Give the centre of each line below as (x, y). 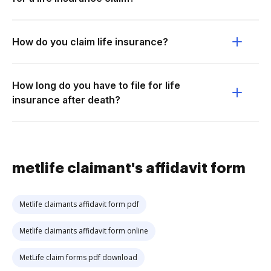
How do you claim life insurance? (90, 42)
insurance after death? (66, 100)
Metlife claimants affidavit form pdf (79, 204)
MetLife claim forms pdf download (78, 257)
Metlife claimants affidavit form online (84, 231)
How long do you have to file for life (96, 85)
